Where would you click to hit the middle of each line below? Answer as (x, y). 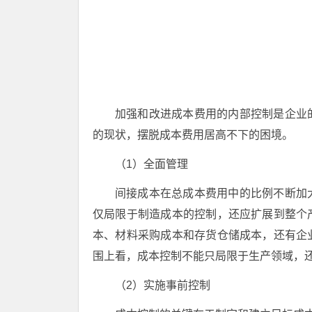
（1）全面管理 (151, 164)
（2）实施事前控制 (163, 285)
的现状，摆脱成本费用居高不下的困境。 (193, 135)
